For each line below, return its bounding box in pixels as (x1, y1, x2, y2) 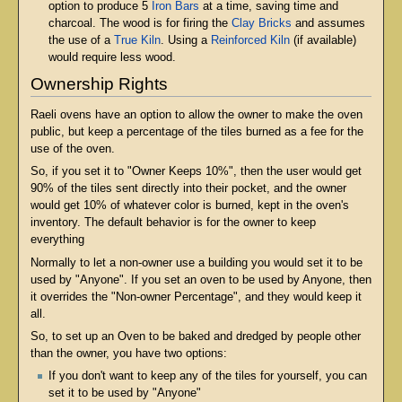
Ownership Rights (30, 74, 168, 94)
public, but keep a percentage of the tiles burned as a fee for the (30, 126, 363, 139)
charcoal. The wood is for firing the (48, 16, 232, 30)
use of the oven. (30, 143, 115, 156)
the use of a (48, 33, 114, 47)
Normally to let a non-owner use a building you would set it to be (30, 256, 363, 269)
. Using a (161, 33, 211, 47)
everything (30, 233, 84, 247)
